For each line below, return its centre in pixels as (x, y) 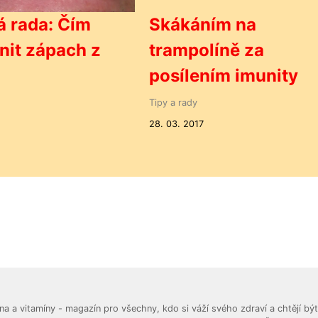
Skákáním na (203, 24)
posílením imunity (224, 75)
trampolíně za (207, 50)
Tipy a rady (174, 102)
